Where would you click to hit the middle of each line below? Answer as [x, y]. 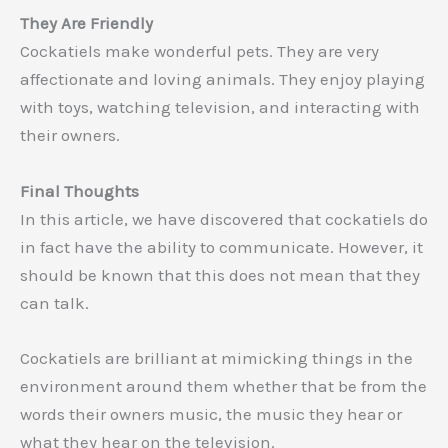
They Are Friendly [86, 23]
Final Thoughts [79, 190]
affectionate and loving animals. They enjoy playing [222, 79]
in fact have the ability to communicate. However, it [221, 246]
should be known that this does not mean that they [220, 274]
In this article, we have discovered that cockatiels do [224, 218]
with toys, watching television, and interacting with [220, 107]
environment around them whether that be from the [223, 385]
